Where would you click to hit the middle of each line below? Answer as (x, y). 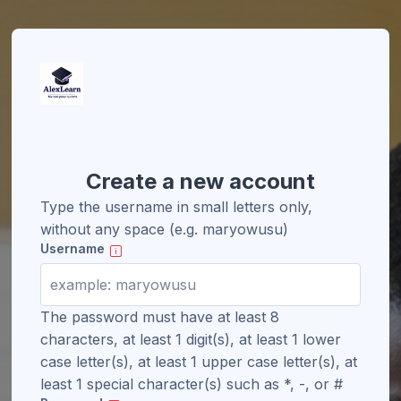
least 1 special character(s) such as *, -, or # (192, 384)
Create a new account (200, 181)
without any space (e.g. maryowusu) (164, 229)
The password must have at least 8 (160, 317)
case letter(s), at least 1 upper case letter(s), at (199, 362)
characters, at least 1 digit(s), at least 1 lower (191, 339)
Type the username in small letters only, (176, 207)
